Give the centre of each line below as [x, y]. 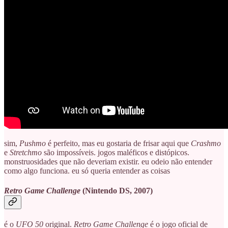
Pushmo [34, 143]
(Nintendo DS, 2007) [117, 191]
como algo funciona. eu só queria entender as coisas [87, 170]
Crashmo [206, 143]
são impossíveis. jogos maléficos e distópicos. [116, 152]
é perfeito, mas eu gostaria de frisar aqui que [119, 143]
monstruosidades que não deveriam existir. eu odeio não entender [108, 161]
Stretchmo [26, 152]
